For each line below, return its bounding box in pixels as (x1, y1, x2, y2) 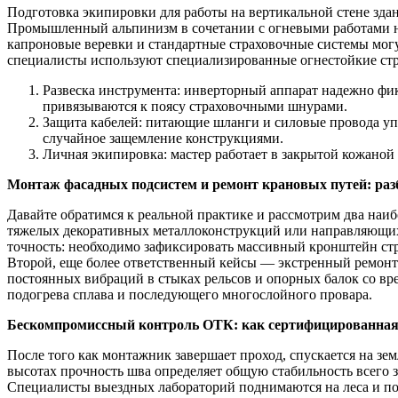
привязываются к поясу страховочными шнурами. (43, 98, 347, 114)
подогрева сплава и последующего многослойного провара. (7, 286, 372, 302)
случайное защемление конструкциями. (43, 130, 283, 146)
